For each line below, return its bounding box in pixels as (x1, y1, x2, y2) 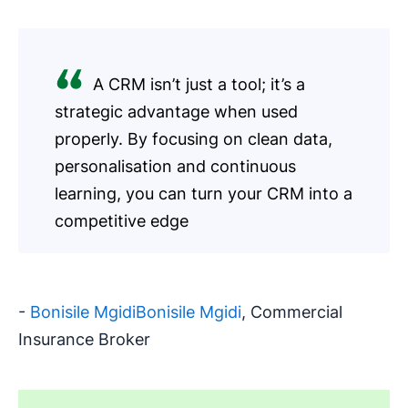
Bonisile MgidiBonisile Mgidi (30, 302, 241, 322)
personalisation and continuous (55, 157, 296, 177)
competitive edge (55, 211, 189, 231)
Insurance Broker (18, 330, 150, 350)
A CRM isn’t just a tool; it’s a (93, 75, 305, 95)
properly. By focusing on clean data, (55, 129, 332, 149)
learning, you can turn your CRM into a (55, 184, 352, 204)
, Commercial (241, 302, 342, 322)
